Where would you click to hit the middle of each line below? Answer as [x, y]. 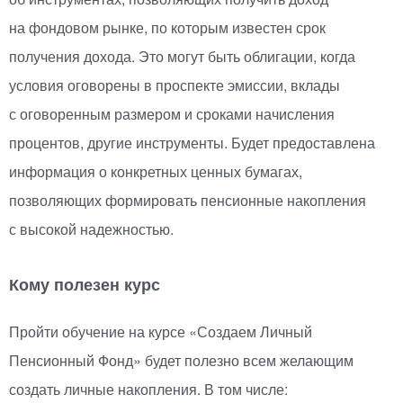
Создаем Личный [255, 332]
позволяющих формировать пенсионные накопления [188, 201]
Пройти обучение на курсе [97, 332]
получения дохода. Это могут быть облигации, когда [182, 57]
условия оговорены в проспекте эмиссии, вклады [175, 85]
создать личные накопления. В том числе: [148, 390]
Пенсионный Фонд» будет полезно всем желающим [181, 361]
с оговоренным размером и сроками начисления [172, 114]
